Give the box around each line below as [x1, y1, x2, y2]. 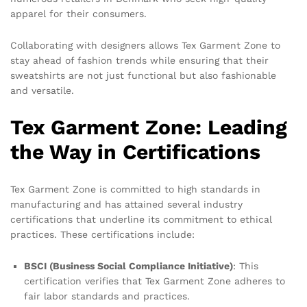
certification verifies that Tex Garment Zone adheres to [24, 275, 285, 286]
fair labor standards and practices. [24, 290, 190, 302]
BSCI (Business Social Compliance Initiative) [24, 260, 233, 271]
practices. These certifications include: [10, 228, 195, 240]
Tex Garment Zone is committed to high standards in [10, 183, 260, 195]
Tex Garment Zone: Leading [10, 114, 287, 139]
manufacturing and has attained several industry [10, 198, 243, 210]
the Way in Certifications [10, 139, 260, 164]
